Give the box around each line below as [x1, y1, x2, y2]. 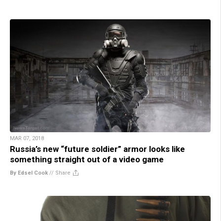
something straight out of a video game [10, 154, 164, 165]
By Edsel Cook [10, 170, 48, 177]
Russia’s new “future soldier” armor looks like [10, 144, 185, 154]
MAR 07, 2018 [10, 135, 44, 142]
